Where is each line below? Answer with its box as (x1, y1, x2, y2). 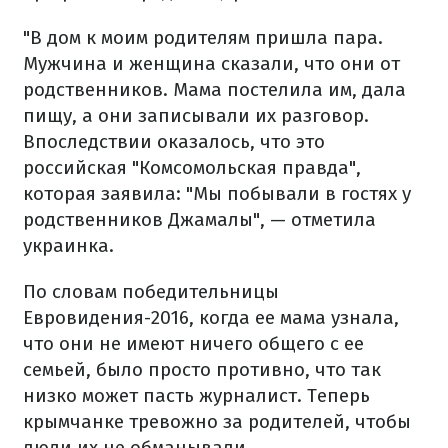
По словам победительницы (23, 280, 279, 304)
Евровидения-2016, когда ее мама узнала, (23, 306, 399, 330)
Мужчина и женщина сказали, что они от (23, 52, 400, 76)
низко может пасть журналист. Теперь (23, 384, 370, 408)
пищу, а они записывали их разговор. (23, 104, 369, 128)
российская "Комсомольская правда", (23, 156, 361, 180)
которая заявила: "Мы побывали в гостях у (23, 182, 411, 206)
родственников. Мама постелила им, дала (23, 78, 406, 102)
